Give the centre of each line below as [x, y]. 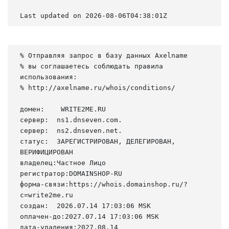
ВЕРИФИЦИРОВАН [47, 152]
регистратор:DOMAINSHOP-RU [71, 173]
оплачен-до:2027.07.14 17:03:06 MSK [89, 216]
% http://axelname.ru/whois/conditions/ [98, 87]
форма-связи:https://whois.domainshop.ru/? [104, 184]
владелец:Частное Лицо [63, 163]
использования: [49, 77]
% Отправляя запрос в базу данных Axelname [104, 55]
